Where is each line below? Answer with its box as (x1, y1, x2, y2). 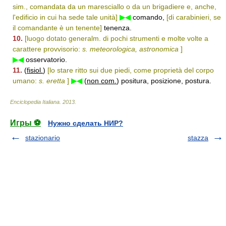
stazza (188, 134, 208, 142)
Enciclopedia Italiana (10, 99, 60, 105)
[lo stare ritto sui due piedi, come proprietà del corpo (47, 66, 214, 74)
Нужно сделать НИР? (48, 119, 123, 127)
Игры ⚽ (10, 119, 41, 127)
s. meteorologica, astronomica (82, 45, 179, 53)
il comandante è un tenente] (13, 24, 102, 32)
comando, (131, 13, 166, 21)
